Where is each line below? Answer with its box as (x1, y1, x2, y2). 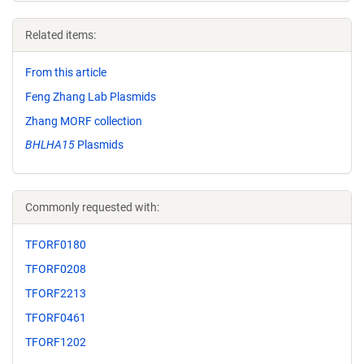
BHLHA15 (25, 138, 75, 152)
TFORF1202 (25, 335, 86, 349)
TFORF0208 (25, 262, 86, 276)
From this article (25, 66, 106, 79)
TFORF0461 (25, 310, 86, 324)
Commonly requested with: (25, 201, 159, 214)
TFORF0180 (25, 238, 86, 252)
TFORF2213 (25, 286, 86, 300)
